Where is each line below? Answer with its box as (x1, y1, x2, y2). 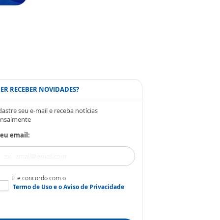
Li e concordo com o (11, 174, 66, 182)
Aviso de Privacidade (63, 183, 124, 191)
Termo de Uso (13, 183, 52, 191)
